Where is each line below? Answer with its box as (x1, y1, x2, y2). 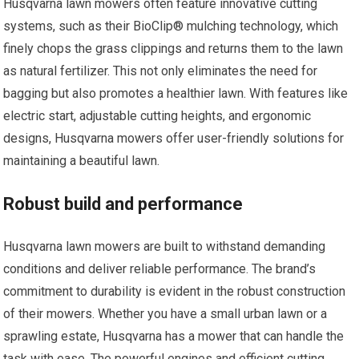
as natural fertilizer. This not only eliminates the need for (3, 63, 318, 79)
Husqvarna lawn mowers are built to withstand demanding (3, 238, 326, 254)
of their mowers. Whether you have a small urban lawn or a (3, 305, 328, 321)
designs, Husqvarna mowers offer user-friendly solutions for (3, 130, 345, 146)
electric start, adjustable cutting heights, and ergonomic (3, 107, 312, 123)
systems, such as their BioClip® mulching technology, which (3, 18, 339, 34)
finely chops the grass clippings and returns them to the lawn (3, 40, 344, 56)
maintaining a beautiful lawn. (3, 152, 160, 168)
